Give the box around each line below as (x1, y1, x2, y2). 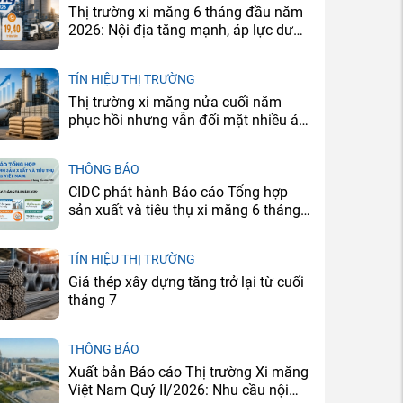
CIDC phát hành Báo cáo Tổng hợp (68, 183, 288, 201)
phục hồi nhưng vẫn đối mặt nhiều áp (68, 111, 307, 129)
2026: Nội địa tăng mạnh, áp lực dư (68, 21, 293, 39)
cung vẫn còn (68, 39, 154, 57)
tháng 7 (68, 291, 117, 309)
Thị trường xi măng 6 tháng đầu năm (68, 3, 303, 21)
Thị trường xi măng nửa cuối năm (68, 93, 282, 111)
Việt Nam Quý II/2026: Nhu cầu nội (68, 381, 289, 399)
